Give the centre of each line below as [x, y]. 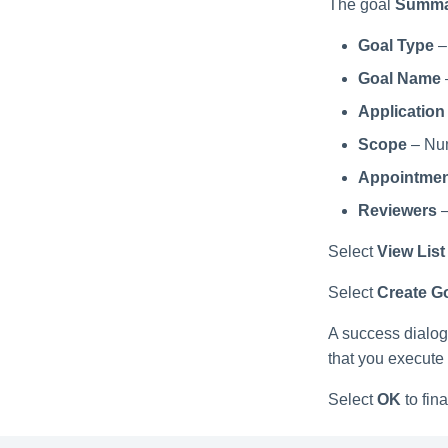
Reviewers [397, 211]
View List [411, 252]
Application [401, 112]
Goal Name [399, 79]
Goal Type [396, 46]
